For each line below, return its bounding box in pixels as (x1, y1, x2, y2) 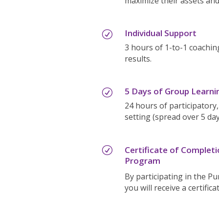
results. (124, 53, 152, 64)
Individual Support (124, 27, 197, 39)
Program (124, 155, 160, 167)
